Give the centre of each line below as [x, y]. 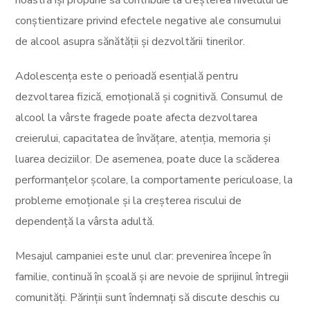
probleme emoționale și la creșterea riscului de [129, 201]
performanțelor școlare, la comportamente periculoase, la [154, 180]
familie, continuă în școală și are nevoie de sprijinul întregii [152, 277]
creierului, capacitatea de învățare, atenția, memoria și [143, 138]
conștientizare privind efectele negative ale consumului [148, 21]
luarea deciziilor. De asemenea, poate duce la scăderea [148, 159]
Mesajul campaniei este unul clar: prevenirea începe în [144, 256]
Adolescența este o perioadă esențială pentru [127, 76]
